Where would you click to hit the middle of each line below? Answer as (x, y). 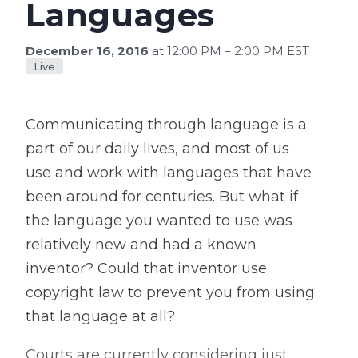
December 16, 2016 (87, 51)
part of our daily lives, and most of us (157, 149)
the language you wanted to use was (159, 221)
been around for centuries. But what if (162, 197)
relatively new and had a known (141, 245)
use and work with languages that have (169, 173)
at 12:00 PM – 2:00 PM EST (229, 51)
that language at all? (100, 316)
